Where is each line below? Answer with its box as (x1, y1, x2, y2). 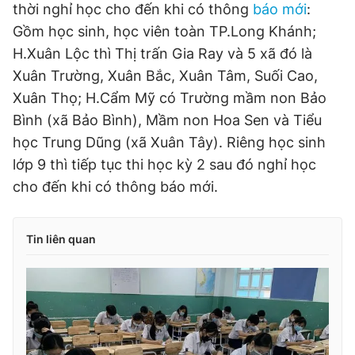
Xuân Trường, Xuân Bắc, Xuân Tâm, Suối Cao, (13, 67, 318, 84)
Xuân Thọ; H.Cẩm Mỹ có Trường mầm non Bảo (13, 90, 326, 106)
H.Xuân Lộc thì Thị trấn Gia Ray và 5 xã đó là (13, 45, 312, 62)
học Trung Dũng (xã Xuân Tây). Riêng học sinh (13, 134, 326, 151)
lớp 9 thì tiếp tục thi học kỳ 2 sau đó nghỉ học (13, 156, 316, 173)
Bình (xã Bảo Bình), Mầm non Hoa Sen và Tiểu (13, 112, 322, 128)
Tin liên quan (26, 232, 96, 246)
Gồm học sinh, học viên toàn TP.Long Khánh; (13, 23, 316, 40)
